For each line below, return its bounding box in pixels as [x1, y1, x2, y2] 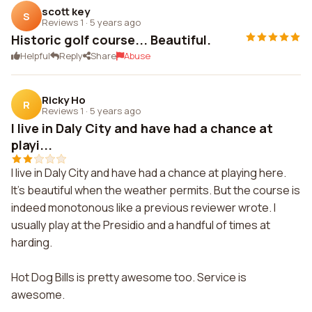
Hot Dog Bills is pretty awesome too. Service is [11, 270, 247, 285]
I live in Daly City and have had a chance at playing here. [11, 165, 286, 180]
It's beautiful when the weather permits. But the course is [11, 182, 300, 198]
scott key [42, 3, 90, 19]
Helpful [20, 49, 50, 62]
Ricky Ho [42, 92, 86, 107]
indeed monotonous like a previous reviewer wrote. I [11, 200, 276, 215]
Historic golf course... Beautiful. [11, 31, 211, 48]
